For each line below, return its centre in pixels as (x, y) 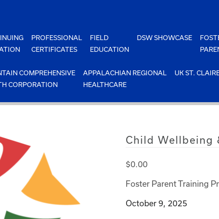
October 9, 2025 (156, 203)
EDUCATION (110, 49)
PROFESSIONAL (57, 38)
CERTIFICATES (55, 49)
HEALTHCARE (105, 85)
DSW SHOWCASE (165, 38)
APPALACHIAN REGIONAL (125, 73)
